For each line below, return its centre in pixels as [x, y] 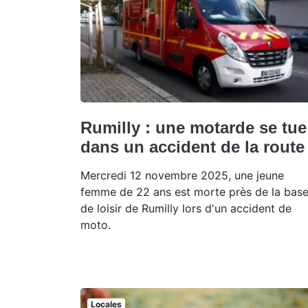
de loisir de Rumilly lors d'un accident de [186, 209]
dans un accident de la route [192, 147]
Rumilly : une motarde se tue [194, 128]
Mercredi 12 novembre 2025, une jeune [182, 176]
